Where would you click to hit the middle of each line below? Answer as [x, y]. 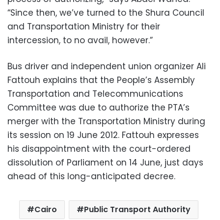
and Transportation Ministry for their [84, 26]
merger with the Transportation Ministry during [106, 121]
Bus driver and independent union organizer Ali [107, 66]
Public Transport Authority [137, 209]
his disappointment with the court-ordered [99, 149]
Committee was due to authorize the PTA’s [98, 107]
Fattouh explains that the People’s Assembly [101, 80]
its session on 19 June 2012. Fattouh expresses [103, 135]
